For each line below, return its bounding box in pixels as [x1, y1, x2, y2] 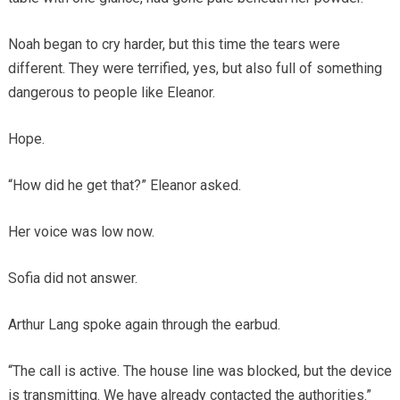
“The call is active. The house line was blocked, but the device [7, 362, 392, 379]
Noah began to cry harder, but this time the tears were [7, 35, 340, 53]
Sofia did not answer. [7, 269, 137, 287]
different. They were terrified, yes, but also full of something [7, 59, 382, 77]
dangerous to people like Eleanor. [7, 83, 215, 101]
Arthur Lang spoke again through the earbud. [7, 315, 280, 333]
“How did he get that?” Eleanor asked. [7, 176, 241, 194]
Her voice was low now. [7, 222, 154, 240]
